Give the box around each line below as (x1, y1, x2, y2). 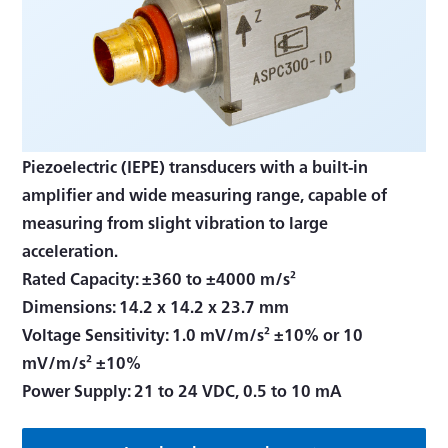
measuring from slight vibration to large (22, 210, 329, 233)
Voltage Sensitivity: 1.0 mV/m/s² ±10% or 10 (22, 322, 364, 345)
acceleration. (22, 238, 119, 261)
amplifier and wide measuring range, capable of (22, 182, 388, 205)
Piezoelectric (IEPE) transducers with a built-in (22, 154, 369, 177)
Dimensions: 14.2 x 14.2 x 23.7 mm (22, 294, 290, 317)
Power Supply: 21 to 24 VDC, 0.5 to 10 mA (22, 378, 343, 401)
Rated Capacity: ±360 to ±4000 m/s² (22, 266, 297, 289)
